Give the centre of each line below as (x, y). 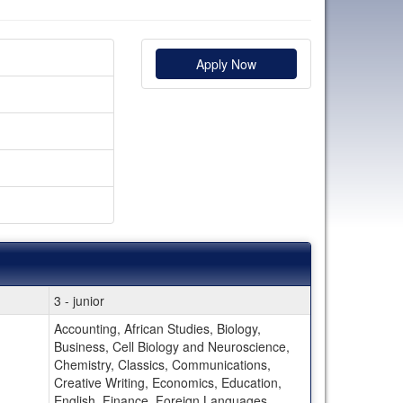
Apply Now (226, 63)
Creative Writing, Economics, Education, (167, 382)
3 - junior (79, 300)
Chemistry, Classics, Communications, (162, 364)
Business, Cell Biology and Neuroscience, (171, 346)
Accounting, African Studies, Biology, (157, 328)
